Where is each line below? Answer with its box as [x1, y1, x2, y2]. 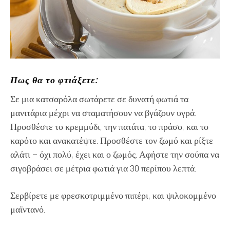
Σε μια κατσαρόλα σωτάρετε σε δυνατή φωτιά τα [10, 92, 188, 105]
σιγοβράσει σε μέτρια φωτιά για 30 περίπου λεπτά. [10, 162, 196, 174]
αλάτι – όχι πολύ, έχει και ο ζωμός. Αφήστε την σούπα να [10, 148, 219, 160]
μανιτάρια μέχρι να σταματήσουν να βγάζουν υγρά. [10, 106, 196, 119]
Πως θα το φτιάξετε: [10, 73, 98, 86]
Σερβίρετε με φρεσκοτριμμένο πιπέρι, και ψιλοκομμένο [10, 189, 216, 201]
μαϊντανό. [10, 203, 45, 215]
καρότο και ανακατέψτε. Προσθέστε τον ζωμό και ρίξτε [10, 134, 213, 146]
